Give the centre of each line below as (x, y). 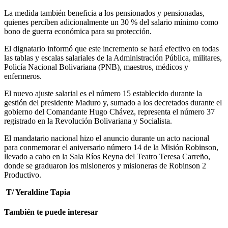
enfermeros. (23, 76)
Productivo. (23, 175)
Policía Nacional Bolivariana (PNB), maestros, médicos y (96, 67)
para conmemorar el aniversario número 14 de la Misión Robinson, (111, 147)
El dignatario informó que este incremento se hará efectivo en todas (111, 48)
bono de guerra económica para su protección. (78, 31)
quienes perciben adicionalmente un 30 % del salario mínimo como (111, 22)
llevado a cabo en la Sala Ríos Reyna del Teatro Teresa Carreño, (107, 156)
